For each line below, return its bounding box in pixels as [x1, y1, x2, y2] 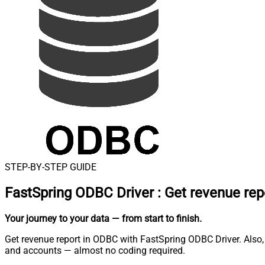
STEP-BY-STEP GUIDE [5, 161, 96, 173]
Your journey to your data [5, 212, 109, 224]
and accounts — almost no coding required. [5, 244, 185, 256]
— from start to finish [112, 212, 199, 224]
